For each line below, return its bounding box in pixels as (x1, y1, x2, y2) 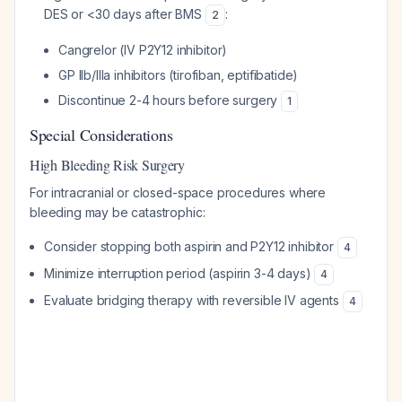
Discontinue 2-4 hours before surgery (58, 92, 282, 108)
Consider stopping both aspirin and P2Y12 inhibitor (44, 239, 337, 254)
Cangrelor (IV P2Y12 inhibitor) (58, 42, 228, 57)
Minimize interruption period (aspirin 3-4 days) (44, 266, 315, 281)
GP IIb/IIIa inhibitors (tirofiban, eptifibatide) (58, 67, 299, 83)
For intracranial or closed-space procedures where (30, 185, 327, 200)
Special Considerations (30, 124, 173, 145)
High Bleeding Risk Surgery (30, 155, 185, 174)
